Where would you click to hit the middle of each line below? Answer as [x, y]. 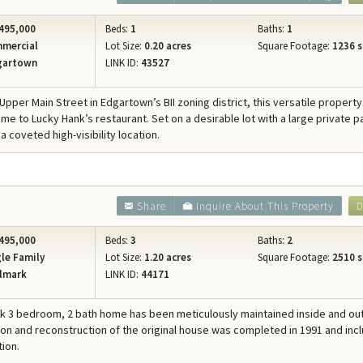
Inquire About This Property [265, 207]
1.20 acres [167, 258]
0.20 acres [167, 46]
